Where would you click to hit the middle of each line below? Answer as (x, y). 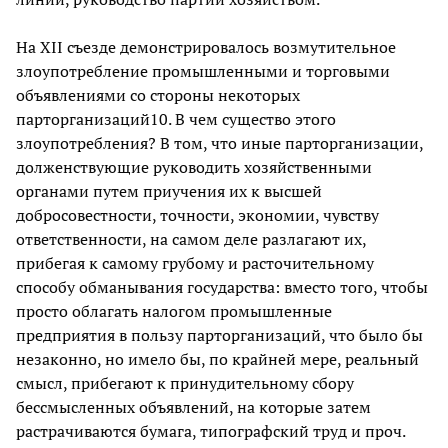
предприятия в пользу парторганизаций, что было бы (219, 335)
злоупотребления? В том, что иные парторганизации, (219, 143)
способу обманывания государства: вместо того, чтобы (222, 287)
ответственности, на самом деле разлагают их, (191, 239)
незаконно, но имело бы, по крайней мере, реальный (217, 359)
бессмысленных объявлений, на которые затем (193, 407)
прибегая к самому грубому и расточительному (195, 263)
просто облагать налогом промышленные (174, 311)
